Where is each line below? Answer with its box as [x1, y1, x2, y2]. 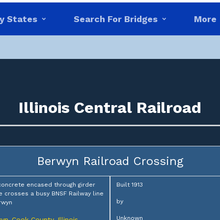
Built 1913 [116, 181, 143, 188]
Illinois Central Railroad [19, 98, 201, 117]
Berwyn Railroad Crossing [37, 154, 183, 168]
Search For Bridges [73, 14, 158, 24]
